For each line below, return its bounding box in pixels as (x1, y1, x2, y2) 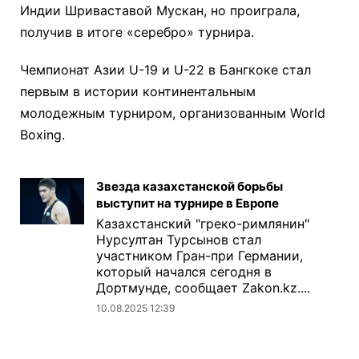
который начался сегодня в (96, 264, 272, 280)
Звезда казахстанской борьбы (96, 179, 283, 195)
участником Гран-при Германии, (96, 248, 303, 264)
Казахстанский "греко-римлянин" (96, 216, 309, 232)
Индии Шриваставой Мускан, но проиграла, (20, 2, 300, 19)
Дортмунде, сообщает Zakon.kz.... (96, 280, 310, 296)
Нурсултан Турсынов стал (96, 232, 261, 248)
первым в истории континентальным (20, 83, 256, 100)
